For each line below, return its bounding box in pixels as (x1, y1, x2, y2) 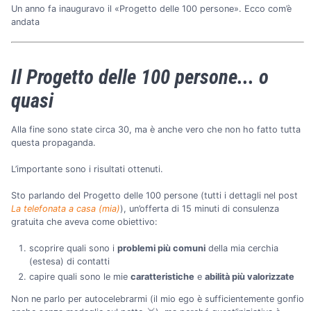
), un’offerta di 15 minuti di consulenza (120, 203, 279, 214)
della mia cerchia (205, 243, 278, 254)
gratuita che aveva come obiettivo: (11, 216, 158, 227)
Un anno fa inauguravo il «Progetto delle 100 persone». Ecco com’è (11, 3, 292, 14)
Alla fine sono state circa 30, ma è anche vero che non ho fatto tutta (11, 124, 301, 135)
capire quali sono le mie (28, 271, 131, 283)
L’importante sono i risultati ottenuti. (11, 163, 163, 174)
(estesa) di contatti (28, 256, 110, 267)
